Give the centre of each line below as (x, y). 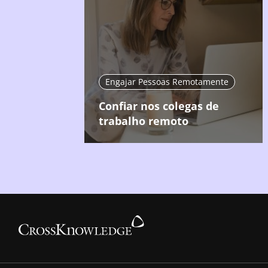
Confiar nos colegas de (159, 106)
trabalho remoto (143, 121)
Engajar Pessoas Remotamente (167, 81)
